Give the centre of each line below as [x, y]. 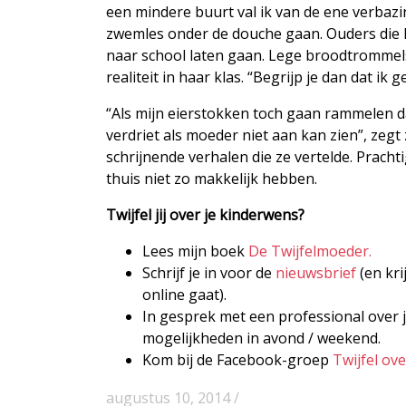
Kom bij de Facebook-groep [237, 359]
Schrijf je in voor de [209, 272]
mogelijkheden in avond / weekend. [261, 338]
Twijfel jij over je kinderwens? [205, 214]
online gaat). [184, 294]
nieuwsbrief [316, 272]
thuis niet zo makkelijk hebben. [212, 178]
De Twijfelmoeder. [310, 251]
